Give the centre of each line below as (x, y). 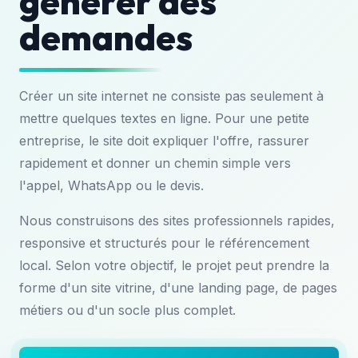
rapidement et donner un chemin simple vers (155, 163)
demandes (106, 38)
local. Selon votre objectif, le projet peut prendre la (174, 266)
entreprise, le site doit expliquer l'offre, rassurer (164, 141)
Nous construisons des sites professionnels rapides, (177, 221)
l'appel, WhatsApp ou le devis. (111, 186)
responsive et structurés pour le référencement (164, 243)
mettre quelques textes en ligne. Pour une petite (164, 119)
